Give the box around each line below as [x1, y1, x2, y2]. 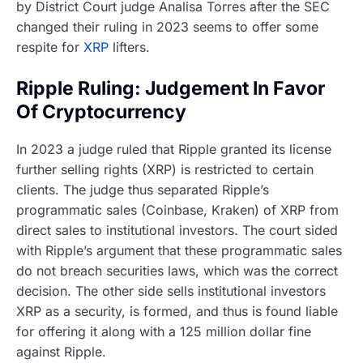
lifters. [109, 39, 150, 56]
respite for [16, 39, 83, 56]
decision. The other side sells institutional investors [16, 282, 326, 299]
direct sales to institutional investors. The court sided [16, 221, 338, 238]
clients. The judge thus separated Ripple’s [16, 181, 269, 198]
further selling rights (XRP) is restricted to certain [16, 160, 314, 177]
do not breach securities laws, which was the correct [16, 262, 338, 279]
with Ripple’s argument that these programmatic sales [16, 241, 342, 258]
